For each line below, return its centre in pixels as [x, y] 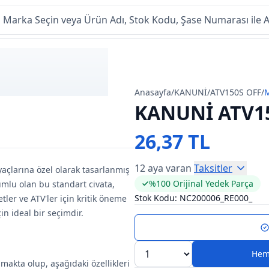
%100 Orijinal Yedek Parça [201, 183]
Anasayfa [153, 92]
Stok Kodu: [156, 198]
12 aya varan [163, 168]
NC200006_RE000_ [216, 198]
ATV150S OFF [236, 92]
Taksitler [213, 168]
